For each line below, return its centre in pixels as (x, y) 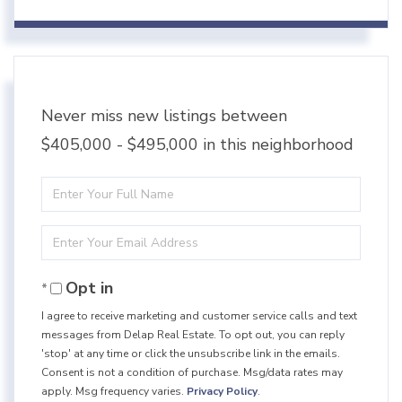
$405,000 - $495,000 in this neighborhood (197, 145)
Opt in (89, 288)
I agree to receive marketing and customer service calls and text (199, 316)
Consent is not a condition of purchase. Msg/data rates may (192, 373)
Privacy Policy (222, 392)
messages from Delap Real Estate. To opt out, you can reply (193, 335)
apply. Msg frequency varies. (114, 392)
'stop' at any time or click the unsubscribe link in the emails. (191, 354)
